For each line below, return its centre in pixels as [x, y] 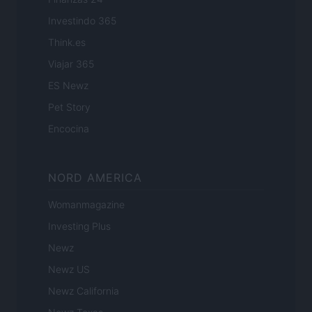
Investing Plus [79, 226]
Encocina [69, 129]
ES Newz [68, 86]
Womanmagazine [86, 205]
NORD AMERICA [95, 178]
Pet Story [69, 107]
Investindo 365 [82, 21]
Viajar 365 [71, 64]
